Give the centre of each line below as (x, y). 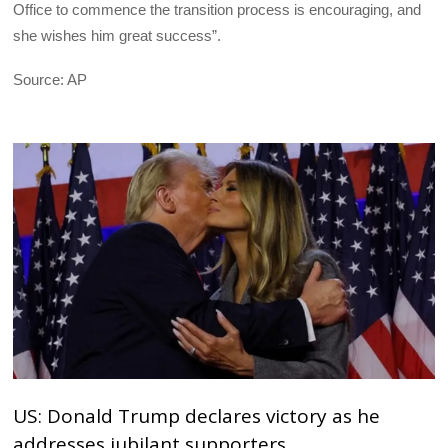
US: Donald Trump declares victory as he (197, 415)
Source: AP (50, 80)
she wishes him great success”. (117, 35)
